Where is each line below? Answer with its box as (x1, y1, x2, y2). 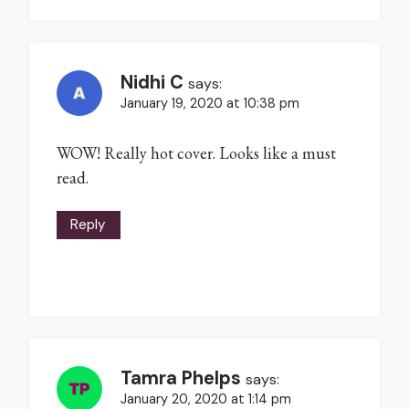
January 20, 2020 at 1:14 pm (121, 390, 291, 407)
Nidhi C (121, 69, 184, 94)
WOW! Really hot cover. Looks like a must (57, 142, 336, 164)
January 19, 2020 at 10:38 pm (121, 94, 299, 111)
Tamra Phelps (121, 365, 241, 390)
